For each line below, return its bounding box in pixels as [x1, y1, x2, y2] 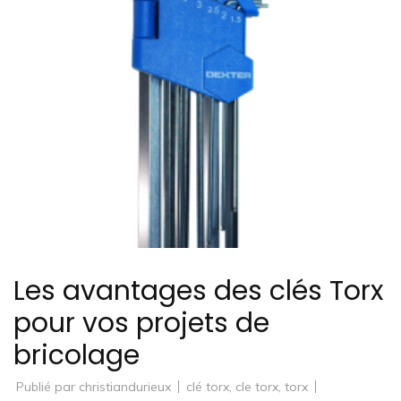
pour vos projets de [13, 303, 269, 342]
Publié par [16, 378, 75, 395]
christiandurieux [79, 378, 171, 395]
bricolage [13, 336, 140, 374]
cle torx [235, 378, 278, 395]
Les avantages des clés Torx [13, 271, 383, 310]
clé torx [186, 378, 229, 395]
